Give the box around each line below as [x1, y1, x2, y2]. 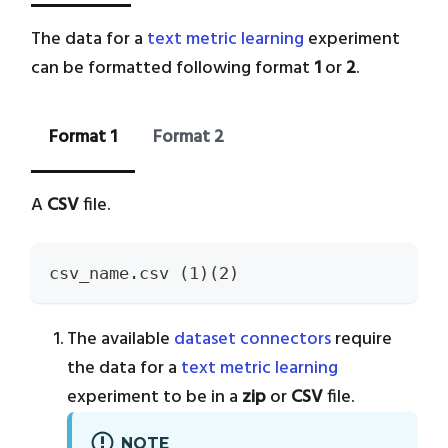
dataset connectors [174, 325, 331, 355]
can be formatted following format [31, 53, 314, 83]
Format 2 [153, 123, 224, 153]
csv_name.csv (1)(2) [49, 262, 239, 283]
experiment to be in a [67, 383, 242, 413]
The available [67, 325, 174, 355]
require [331, 325, 392, 355]
